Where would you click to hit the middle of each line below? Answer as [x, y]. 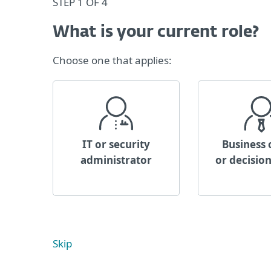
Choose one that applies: [112, 60]
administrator [116, 160]
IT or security [116, 144]
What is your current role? [156, 33]
